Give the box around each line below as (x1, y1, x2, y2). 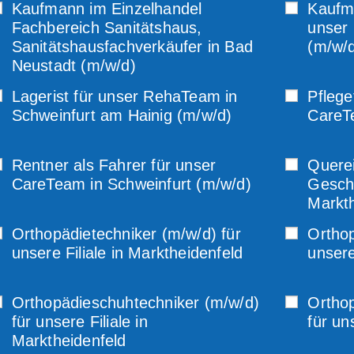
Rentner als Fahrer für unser (11, 156, 217, 174)
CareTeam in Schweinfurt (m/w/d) (11, 175, 251, 193)
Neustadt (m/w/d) (11, 57, 136, 74)
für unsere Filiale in (11, 313, 148, 330)
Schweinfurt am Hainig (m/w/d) (11, 107, 232, 124)
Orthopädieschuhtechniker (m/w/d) (11, 294, 260, 311)
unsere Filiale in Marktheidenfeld (11, 244, 243, 262)
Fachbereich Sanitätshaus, (11, 19, 202, 36)
